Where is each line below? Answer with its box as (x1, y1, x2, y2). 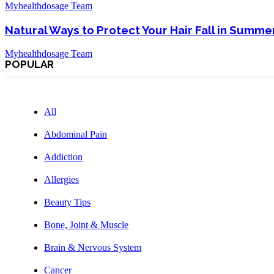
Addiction (44, 151, 83, 162)
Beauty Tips (44, 196, 91, 207)
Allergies (44, 174, 79, 185)
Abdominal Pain (44, 128, 107, 139)
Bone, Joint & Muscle (44, 219, 128, 230)
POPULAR (5, 57, 54, 70)
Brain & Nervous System (44, 242, 141, 253)
